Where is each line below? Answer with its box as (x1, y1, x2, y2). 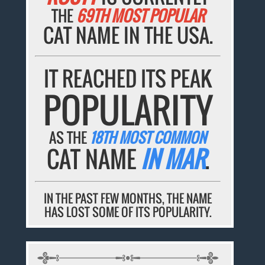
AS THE (49, 127, 91, 148)
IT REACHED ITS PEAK (44, 63, 212, 94)
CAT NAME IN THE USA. (43, 21, 213, 50)
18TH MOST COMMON (90, 127, 207, 148)
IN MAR (140, 141, 205, 176)
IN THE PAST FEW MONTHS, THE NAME (44, 189, 212, 208)
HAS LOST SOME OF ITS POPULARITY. (44, 203, 212, 221)
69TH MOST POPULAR (76, 4, 205, 28)
